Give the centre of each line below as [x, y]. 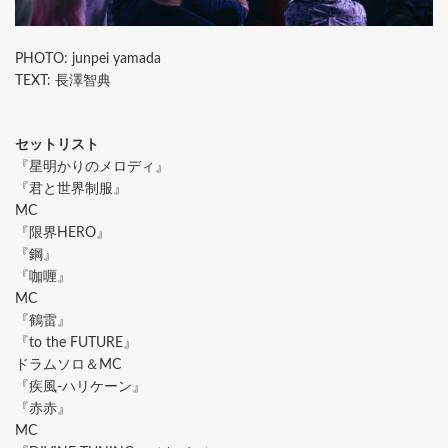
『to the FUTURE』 [76, 343]
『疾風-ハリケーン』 [80, 387]
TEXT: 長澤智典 [63, 81]
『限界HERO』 [62, 233]
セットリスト [57, 145]
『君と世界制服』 [71, 189]
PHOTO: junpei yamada [88, 59]
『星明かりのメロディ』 [92, 167]
